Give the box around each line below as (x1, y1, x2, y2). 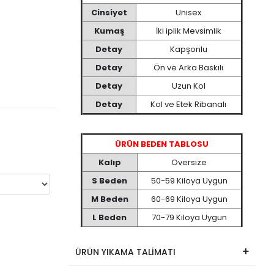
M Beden (91, 193, 128, 205)
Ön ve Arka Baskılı (154, 62, 224, 73)
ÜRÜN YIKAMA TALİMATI (75, 246, 176, 258)
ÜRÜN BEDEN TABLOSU (114, 138, 209, 150)
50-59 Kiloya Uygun (150, 175, 228, 187)
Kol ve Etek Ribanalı (150, 98, 227, 110)
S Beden (92, 175, 128, 187)
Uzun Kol (171, 80, 206, 92)
